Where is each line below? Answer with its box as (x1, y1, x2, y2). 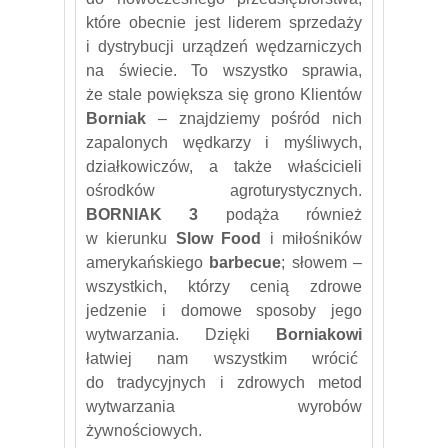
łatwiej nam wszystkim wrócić (86, 349, 362, 367)
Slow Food (175, 229, 270, 247)
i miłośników (269, 229, 363, 247)
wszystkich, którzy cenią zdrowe (86, 277, 362, 295)
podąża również (198, 205, 363, 223)
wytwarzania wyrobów (86, 397, 362, 415)
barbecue (209, 253, 282, 271)
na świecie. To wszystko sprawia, (86, 61, 362, 79)
